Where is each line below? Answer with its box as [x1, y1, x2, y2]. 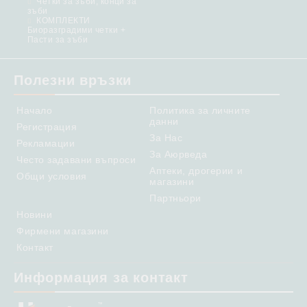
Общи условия [16, 171, 87, 182]
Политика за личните [149, 105, 251, 116]
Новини [16, 209, 53, 220]
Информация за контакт [14, 270, 188, 285]
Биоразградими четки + [27, 25, 126, 35]
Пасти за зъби [27, 35, 88, 45]
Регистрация [16, 121, 77, 132]
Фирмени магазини [16, 225, 109, 236]
